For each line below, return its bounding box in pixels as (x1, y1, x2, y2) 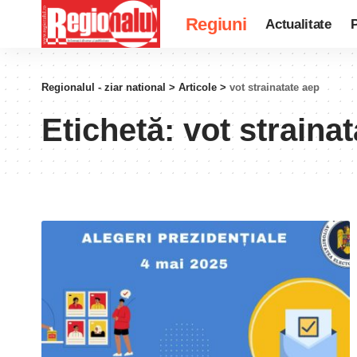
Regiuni (185, 14, 247, 34)
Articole (178, 81, 217, 93)
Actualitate (265, 16, 331, 32)
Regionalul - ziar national (41, 81, 166, 93)
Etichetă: (41, 112, 183, 147)
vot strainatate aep (229, 81, 320, 93)
